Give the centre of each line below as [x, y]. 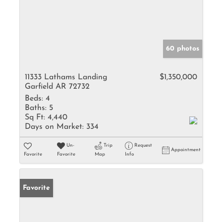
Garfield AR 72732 [57, 87]
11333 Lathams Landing [66, 77]
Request [143, 145]
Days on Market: [54, 127]
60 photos [183, 49]
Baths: [36, 108]
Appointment [186, 150]
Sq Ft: [35, 117]
